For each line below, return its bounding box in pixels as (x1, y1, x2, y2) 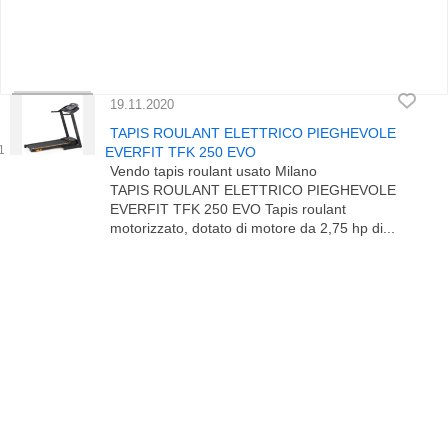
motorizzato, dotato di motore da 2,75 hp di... (110, 220, 395, 236)
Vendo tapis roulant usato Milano (110, 163, 317, 179)
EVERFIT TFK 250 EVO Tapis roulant (110, 201, 346, 217)
